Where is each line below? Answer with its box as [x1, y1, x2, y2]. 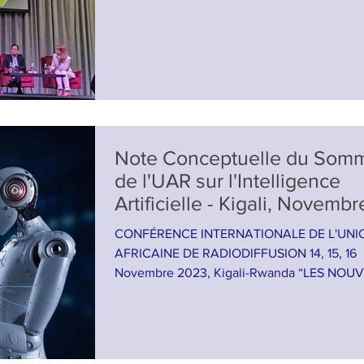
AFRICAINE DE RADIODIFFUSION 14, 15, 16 [115, 245, 357, 260]
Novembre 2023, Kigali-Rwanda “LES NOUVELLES [115, 265, 298, 279]
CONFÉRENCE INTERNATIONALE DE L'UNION [115, 226, 309, 240]
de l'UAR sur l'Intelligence [115, 168, 340, 192]
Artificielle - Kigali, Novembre [115, 191, 219, 214]
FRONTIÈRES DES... [115, 284, 226, 299]
